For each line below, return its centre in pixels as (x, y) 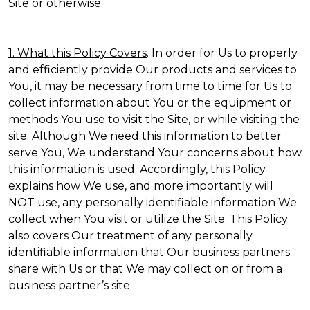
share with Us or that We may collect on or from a (145, 269)
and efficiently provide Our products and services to (153, 70)
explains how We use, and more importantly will (141, 186)
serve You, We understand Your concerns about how (155, 153)
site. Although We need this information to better (145, 136)
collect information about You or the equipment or (150, 103)
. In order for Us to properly (222, 53)
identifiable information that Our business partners (149, 252)
